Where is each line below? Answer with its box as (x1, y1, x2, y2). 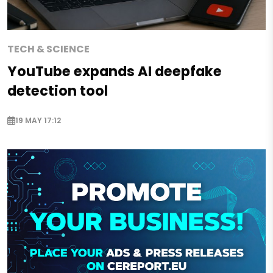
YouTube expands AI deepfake (7, 61, 222, 81)
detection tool (7, 80, 108, 101)
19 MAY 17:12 (15, 115, 61, 126)
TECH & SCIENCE (7, 41, 90, 56)
